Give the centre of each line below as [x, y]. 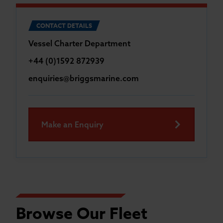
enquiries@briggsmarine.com [84, 78]
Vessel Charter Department [79, 43]
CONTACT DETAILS [64, 25]
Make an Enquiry [72, 124]
